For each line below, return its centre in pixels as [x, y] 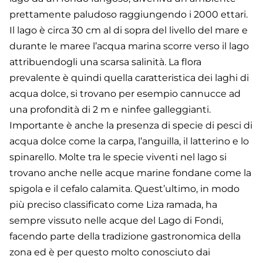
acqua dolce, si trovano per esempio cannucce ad [125, 93]
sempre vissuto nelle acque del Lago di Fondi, [116, 220]
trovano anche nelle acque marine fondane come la [130, 173]
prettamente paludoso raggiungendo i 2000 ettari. [129, 14]
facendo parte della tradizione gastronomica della [125, 236]
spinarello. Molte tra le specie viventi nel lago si [118, 157]
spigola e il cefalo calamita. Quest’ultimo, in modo [124, 188]
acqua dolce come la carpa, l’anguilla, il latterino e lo [129, 141]
